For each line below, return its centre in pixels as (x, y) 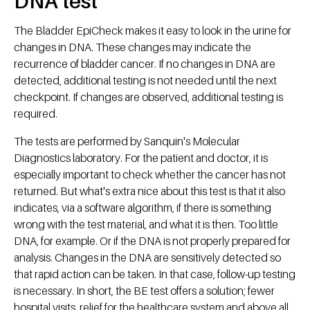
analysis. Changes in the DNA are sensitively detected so (147, 258)
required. (36, 114)
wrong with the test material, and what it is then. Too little (146, 225)
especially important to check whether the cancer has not (150, 175)
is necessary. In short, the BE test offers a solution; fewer (144, 291)
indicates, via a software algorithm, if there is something (143, 208)
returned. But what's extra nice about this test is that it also (149, 191)
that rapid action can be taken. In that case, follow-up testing (155, 274)
